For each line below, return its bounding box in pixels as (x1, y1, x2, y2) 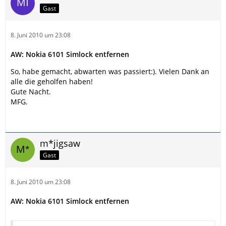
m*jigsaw (40, 137, 80, 149)
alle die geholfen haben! (11, 77, 93, 86)
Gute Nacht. (11, 87, 51, 96)
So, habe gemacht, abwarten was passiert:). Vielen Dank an (11, 67, 209, 76)
